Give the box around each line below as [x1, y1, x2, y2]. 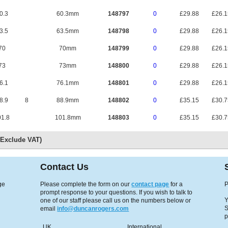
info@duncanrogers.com [57, 205, 129, 212]
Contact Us [40, 162, 89, 172]
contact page [131, 181, 169, 188]
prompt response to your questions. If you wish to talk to [40, 189, 193, 196]
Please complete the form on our [40, 181, 132, 188]
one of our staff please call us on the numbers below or [40, 197, 191, 204]
